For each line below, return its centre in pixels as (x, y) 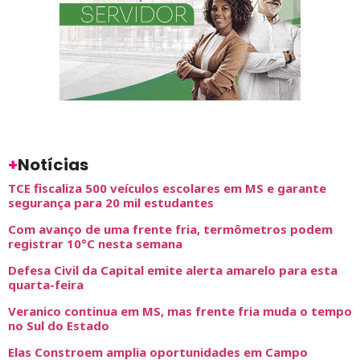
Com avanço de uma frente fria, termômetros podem (170, 229)
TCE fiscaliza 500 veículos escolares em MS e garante (167, 188)
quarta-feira (46, 285)
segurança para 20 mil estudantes (111, 203)
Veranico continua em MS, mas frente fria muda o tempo (180, 311)
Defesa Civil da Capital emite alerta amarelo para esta (173, 270)
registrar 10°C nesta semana (95, 244)
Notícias (53, 165)
